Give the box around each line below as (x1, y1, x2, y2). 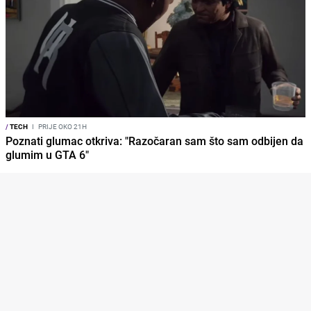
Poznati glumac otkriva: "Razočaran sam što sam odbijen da (6, 133, 303, 149)
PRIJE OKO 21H (37, 121, 87, 131)
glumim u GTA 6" (6, 146, 89, 162)
